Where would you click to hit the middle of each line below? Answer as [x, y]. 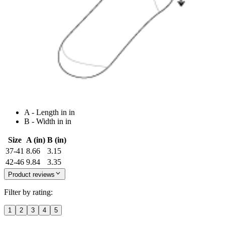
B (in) [57, 140]
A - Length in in [49, 113]
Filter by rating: [28, 192]
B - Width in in [48, 122]
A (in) [36, 140]
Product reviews [31, 174]
